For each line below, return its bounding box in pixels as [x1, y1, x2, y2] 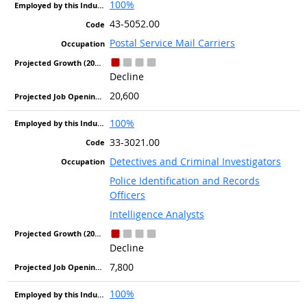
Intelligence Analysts [109, 207, 204, 221]
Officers [109, 188, 145, 201]
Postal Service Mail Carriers [109, 36, 235, 50]
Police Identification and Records [109, 173, 260, 187]
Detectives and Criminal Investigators [109, 154, 281, 168]
